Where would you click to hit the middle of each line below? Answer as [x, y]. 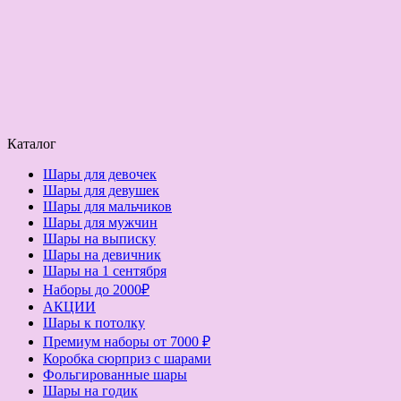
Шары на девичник [102, 255]
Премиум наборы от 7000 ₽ [127, 342]
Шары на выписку [99, 239]
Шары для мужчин [100, 223]
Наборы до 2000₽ [96, 290]
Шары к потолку [94, 323]
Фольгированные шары [115, 375]
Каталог [34, 144]
